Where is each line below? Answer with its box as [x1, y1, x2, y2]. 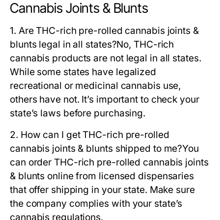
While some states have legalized [10, 66, 156, 78]
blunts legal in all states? [10, 39, 117, 51]
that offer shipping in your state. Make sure [10, 184, 195, 196]
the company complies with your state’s [10, 198, 183, 210]
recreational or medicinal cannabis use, [10, 80, 181, 92]
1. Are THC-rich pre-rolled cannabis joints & [10, 25, 199, 37]
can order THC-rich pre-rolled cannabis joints [10, 157, 209, 168]
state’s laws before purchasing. [10, 108, 146, 119]
